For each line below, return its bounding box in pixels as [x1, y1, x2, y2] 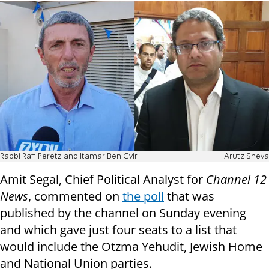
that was [164, 188, 214, 205]
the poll [122, 188, 164, 205]
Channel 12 [206, 171, 267, 188]
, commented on [28, 188, 122, 205]
